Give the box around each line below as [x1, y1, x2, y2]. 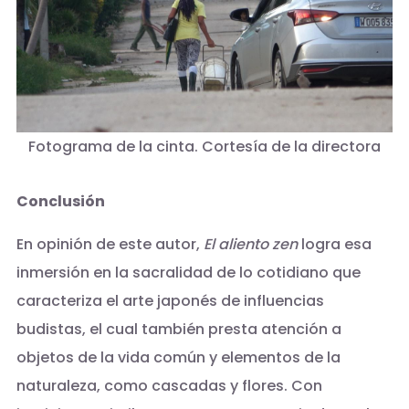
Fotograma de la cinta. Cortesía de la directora [28, 136, 381, 158]
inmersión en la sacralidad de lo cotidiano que [16, 262, 361, 284]
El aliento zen [203, 234, 298, 256]
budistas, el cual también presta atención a [16, 319, 341, 341]
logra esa [297, 234, 372, 256]
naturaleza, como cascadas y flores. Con [16, 375, 322, 397]
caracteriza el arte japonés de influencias [16, 290, 324, 312]
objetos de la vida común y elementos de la [16, 347, 341, 369]
